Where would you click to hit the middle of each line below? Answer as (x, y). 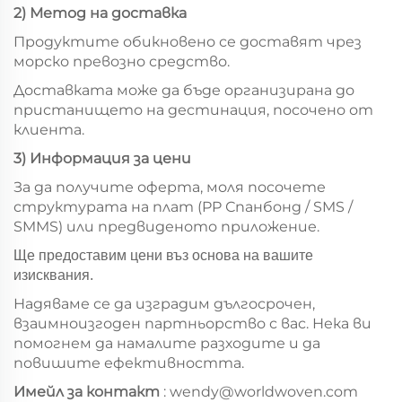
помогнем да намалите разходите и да (167, 344)
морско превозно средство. (122, 62)
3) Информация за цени (102, 159)
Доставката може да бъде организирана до (184, 91)
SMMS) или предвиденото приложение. (166, 227)
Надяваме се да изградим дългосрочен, (164, 304)
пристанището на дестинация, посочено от (193, 110)
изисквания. (53, 275)
